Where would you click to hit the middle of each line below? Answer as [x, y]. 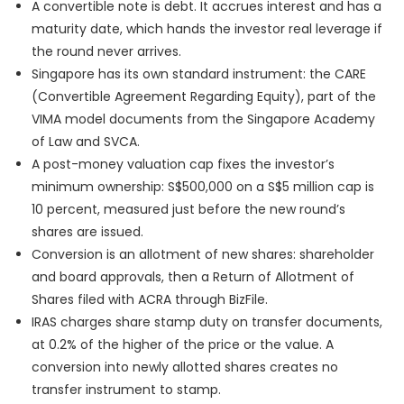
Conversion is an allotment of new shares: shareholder [203, 255]
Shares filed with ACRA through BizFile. [150, 300]
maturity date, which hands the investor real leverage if [207, 29]
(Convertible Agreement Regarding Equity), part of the [204, 97]
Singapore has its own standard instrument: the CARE [199, 74]
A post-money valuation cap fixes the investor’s [183, 165]
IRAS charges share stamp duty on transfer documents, [207, 322]
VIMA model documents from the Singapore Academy [203, 119]
